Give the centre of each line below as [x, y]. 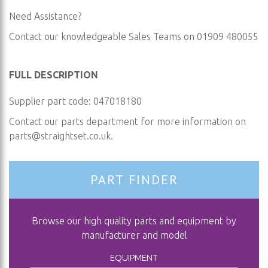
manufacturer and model [134, 235]
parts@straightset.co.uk [60, 136]
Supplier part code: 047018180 [75, 101]
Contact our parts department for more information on [127, 121]
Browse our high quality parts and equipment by [134, 221]
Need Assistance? [45, 16]
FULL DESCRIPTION [54, 75]
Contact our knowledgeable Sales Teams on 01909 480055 [134, 36]
